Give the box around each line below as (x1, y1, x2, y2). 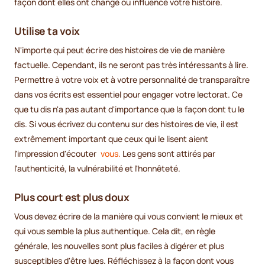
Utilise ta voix (14, 23, 80, 38)
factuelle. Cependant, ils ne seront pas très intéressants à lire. (14, 59, 248, 70)
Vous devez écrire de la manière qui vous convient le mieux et (14, 210, 243, 222)
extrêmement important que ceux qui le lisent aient (14, 132, 208, 144)
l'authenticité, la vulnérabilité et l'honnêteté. (14, 162, 180, 174)
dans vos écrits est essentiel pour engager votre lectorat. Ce (14, 88, 243, 100)
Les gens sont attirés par (122, 147, 215, 159)
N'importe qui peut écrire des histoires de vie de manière (14, 44, 225, 56)
